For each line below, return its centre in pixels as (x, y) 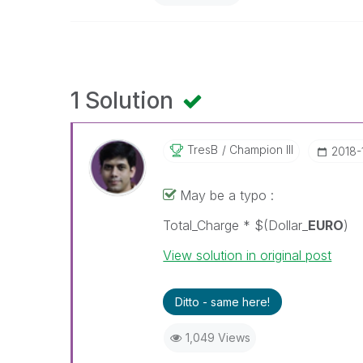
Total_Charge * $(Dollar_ (236, 225)
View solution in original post (248, 255)
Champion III (260, 149)
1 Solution (125, 100)
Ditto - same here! (223, 302)
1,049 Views (218, 337)
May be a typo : (227, 195)
